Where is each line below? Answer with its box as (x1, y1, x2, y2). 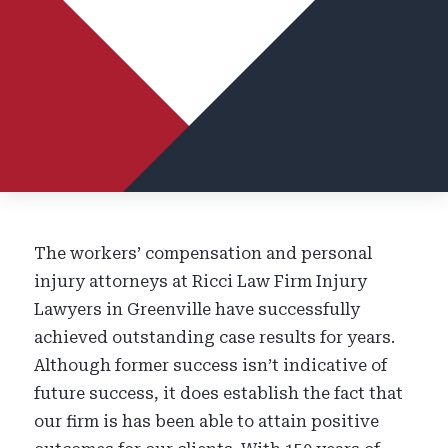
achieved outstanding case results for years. (34, 328, 396, 347)
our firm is (34, 412, 123, 431)
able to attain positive (199, 412, 380, 431)
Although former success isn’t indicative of (34, 356, 388, 375)
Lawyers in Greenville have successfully (34, 300, 361, 319)
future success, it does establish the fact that (34, 384, 404, 403)
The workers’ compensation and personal (34, 244, 373, 263)
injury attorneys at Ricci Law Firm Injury (34, 272, 368, 291)
